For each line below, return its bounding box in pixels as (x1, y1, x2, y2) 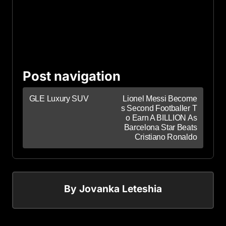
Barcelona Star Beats (124, 123, 197, 132)
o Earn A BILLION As (126, 113, 197, 122)
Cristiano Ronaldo (134, 132, 197, 141)
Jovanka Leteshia (79, 182, 162, 195)
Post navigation (23, 68, 121, 84)
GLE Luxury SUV (29, 94, 89, 103)
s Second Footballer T (121, 103, 197, 112)
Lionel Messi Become (123, 94, 197, 103)
